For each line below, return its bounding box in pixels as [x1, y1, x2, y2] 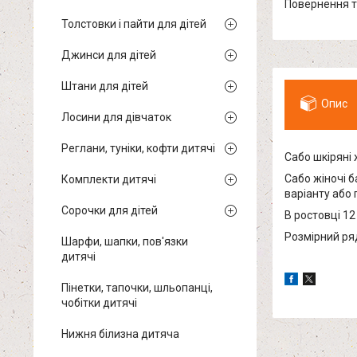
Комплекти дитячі [61, 173, 156, 186]
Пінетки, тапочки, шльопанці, [61, 281, 213, 294]
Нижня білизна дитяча [61, 328, 179, 340]
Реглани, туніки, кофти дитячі [61, 142, 215, 155]
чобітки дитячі [61, 296, 137, 309]
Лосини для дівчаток [61, 111, 171, 124]
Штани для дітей [61, 80, 148, 92]
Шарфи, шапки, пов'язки [61, 235, 188, 248]
